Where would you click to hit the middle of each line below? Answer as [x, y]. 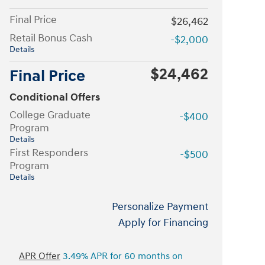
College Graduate [50, 115]
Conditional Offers [55, 97]
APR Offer [40, 256]
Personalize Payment [160, 207]
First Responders [49, 153]
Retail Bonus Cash [51, 38]
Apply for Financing [163, 223]
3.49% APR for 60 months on [122, 256]
